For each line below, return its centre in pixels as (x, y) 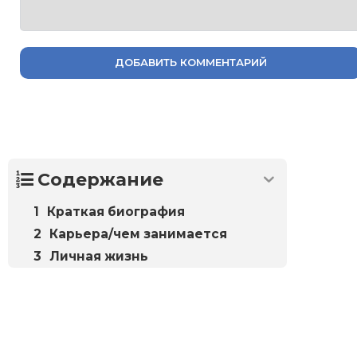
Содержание (100, 179)
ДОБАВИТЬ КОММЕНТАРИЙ (190, 63)
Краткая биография (116, 211)
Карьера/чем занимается (138, 233)
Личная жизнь (99, 256)
